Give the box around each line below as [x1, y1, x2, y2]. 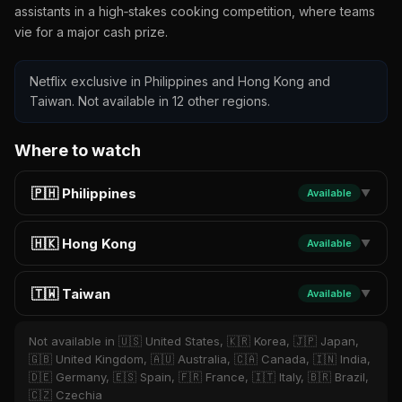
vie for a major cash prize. [14, 24, 168, 39]
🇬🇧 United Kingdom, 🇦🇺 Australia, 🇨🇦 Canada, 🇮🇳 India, [29, 352, 371, 366]
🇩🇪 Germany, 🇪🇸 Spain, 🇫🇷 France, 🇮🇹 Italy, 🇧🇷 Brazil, [29, 370, 369, 384]
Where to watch [14, 141, 141, 160]
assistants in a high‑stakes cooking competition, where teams [14, 4, 375, 19]
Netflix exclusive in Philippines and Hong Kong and [30, 74, 330, 89]
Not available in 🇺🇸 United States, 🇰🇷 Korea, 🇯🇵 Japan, [29, 334, 359, 348]
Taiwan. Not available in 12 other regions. [30, 93, 270, 109]
